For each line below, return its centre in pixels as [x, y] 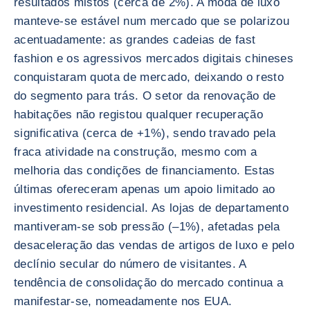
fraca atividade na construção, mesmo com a [136, 152]
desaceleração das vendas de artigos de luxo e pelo [154, 245]
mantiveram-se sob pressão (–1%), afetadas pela [147, 227]
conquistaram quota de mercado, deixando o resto [149, 77]
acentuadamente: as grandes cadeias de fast [135, 40]
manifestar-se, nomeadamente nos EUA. [123, 301]
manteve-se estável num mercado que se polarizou [152, 21]
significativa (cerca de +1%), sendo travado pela [145, 133]
